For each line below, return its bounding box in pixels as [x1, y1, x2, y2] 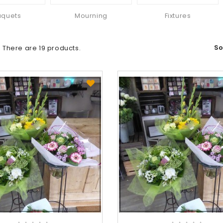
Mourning [75, 11, 108, 20]
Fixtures [164, 11, 191, 20]
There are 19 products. [2, 43, 81, 53]
